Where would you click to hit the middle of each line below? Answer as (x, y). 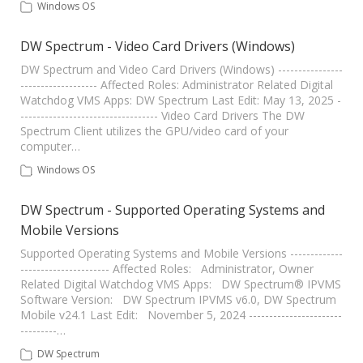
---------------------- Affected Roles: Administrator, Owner (167, 269)
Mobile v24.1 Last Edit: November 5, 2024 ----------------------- (181, 315)
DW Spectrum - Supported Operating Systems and (173, 210)
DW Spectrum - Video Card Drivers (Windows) (158, 46)
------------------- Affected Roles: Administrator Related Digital (177, 85)
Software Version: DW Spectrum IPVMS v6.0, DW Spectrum (178, 299)
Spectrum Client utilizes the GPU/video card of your (154, 131)
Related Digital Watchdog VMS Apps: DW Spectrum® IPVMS (181, 284)
